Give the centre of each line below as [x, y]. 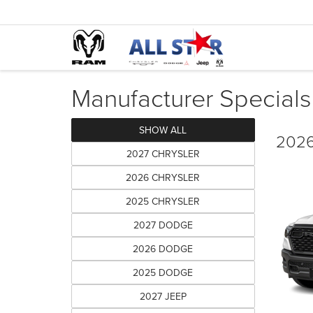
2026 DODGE [163, 249]
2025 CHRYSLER [163, 201]
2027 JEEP [163, 296]
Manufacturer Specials [191, 97]
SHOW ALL [163, 130]
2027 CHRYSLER [163, 154]
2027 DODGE [163, 225]
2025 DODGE [163, 272]
